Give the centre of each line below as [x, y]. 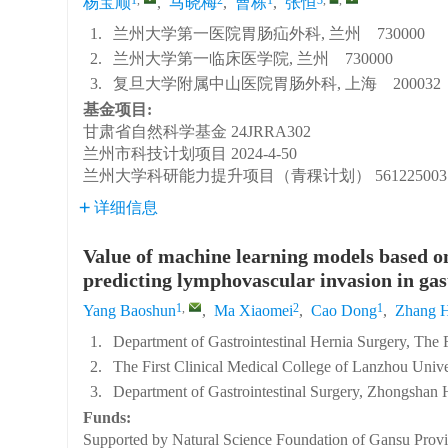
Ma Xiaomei [254, 310]
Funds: [109, 417]
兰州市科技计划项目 [155, 153]
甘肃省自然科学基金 [155, 131]
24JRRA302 [271, 131]
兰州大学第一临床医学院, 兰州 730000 [253, 58]
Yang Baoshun [130, 310]
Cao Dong [344, 310]
